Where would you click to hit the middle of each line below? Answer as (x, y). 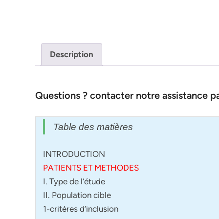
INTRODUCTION (74, 154)
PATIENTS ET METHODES (91, 167)
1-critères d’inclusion (81, 208)
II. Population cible (77, 195)
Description (72, 55)
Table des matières (93, 127)
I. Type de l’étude (74, 181)
